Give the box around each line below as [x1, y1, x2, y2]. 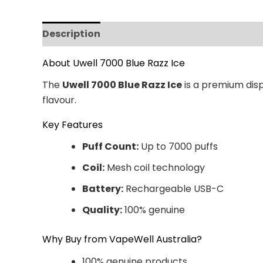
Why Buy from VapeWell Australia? [42, 232, 202, 247]
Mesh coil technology [104, 161, 205, 175]
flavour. [42, 93, 76, 107]
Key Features [42, 118, 103, 132]
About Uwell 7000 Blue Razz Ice [42, 56, 185, 70]
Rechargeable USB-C [123, 182, 224, 196]
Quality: [82, 203, 122, 217]
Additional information [112, 27, 230, 41]
